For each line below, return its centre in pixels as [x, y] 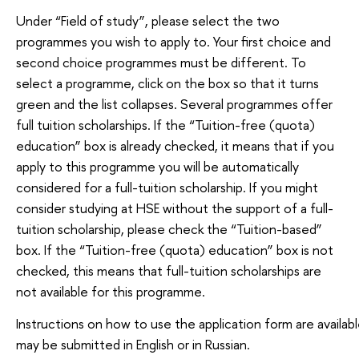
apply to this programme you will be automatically [157, 167]
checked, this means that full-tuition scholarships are [169, 271]
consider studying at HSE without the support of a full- [175, 208]
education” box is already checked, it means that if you [175, 146]
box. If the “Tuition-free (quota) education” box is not [175, 250]
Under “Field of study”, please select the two [148, 21]
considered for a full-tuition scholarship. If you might [167, 188]
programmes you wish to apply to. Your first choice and [173, 42]
